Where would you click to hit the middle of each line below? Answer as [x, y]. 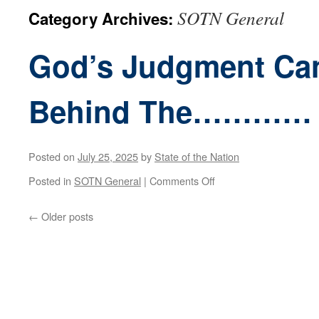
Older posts [66, 216]
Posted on [52, 156]
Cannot [244, 251]
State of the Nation [197, 156]
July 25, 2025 [108, 156]
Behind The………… [170, 111]
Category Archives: [103, 19]
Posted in [50, 181]
